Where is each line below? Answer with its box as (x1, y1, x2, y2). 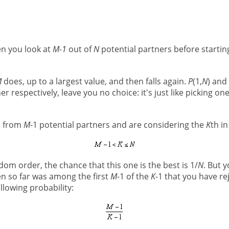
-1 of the (117, 171, 151, 182)
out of (66, 43, 94, 55)
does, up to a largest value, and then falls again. (1, 75, 188, 87)
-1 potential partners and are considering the (30, 119, 206, 130)
